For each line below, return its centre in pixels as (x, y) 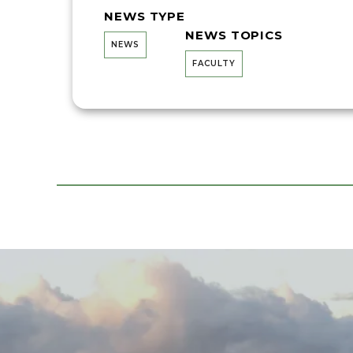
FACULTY (214, 64)
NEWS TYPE (145, 17)
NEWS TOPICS (234, 35)
